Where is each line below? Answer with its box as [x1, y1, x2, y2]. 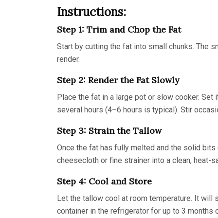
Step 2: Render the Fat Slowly [57, 74, 180, 86]
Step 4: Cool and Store [57, 175, 152, 187]
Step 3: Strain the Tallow [57, 125, 162, 136]
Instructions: [57, 4, 126, 19]
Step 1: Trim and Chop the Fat [57, 23, 181, 35]
